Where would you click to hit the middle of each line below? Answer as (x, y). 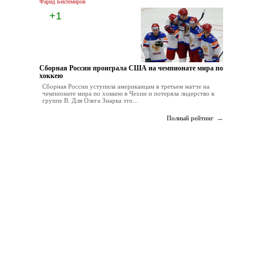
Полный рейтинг (190, 118)
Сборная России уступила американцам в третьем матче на (126, 87)
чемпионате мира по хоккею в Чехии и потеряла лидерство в (129, 94)
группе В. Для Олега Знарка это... (90, 101)
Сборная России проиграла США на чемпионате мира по (131, 68)
